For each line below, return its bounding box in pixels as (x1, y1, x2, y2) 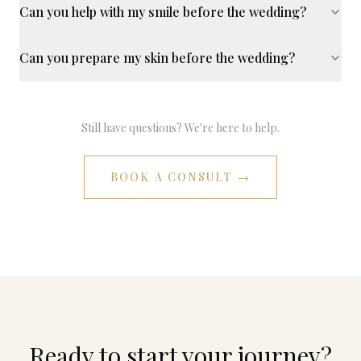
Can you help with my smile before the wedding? (19, 3, 306, 20)
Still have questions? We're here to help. (81, 120, 280, 135)
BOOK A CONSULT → (110, 169, 251, 185)
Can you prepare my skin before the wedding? (19, 49, 295, 66)
